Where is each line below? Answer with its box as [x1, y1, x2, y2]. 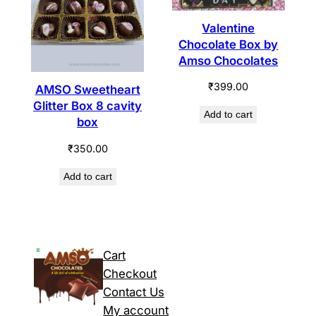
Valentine [202, 20, 255, 35]
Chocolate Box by [178, 37, 279, 51]
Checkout [103, 266, 157, 281]
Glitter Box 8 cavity [33, 98, 142, 113]
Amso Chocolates [178, 53, 279, 68]
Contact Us [103, 284, 164, 299]
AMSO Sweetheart [35, 82, 140, 97]
